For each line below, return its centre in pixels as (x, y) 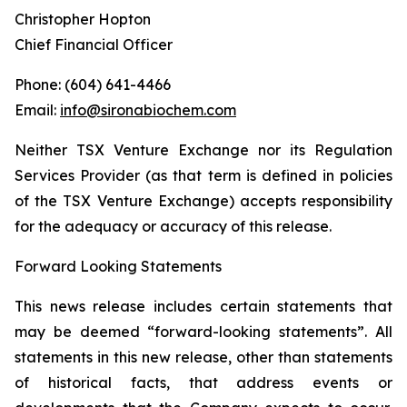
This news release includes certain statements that (203, 306)
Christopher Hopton (83, 19)
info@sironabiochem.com (148, 110)
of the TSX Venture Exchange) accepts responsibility (203, 201)
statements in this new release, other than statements (203, 357)
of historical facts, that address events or (203, 382)
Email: (37, 110)
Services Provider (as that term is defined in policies (203, 175)
